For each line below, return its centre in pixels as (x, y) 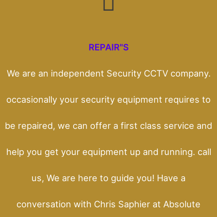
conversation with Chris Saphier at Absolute (108, 204)
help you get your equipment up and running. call (108, 151)
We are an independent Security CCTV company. (108, 73)
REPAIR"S (108, 47)
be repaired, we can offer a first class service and (108, 125)
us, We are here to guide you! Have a (108, 178)
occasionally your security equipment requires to (108, 99)
